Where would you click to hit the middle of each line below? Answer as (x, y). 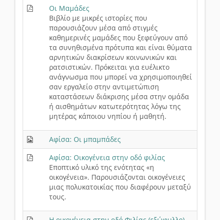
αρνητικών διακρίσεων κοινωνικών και (113, 57)
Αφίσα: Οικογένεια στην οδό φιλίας (107, 158)
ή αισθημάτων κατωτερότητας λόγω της (115, 107)
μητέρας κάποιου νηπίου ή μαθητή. (108, 116)
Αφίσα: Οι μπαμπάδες (85, 139)
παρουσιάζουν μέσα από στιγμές (103, 28)
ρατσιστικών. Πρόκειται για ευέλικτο (109, 67)
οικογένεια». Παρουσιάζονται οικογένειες (117, 177)
